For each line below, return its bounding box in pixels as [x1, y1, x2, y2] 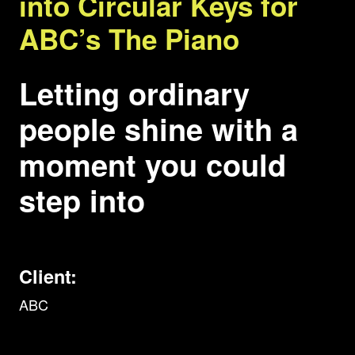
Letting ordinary [19, 71, 250, 116]
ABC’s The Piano [19, 19, 239, 59]
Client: [19, 263, 77, 290]
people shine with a [19, 107, 298, 151]
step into [19, 178, 145, 223]
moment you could [19, 143, 286, 187]
